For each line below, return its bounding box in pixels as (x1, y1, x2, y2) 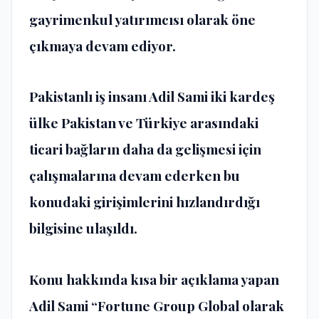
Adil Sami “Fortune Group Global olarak (29, 296, 284, 315)
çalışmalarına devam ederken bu (29, 166, 240, 185)
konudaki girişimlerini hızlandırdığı (29, 192, 260, 211)
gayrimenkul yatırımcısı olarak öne (29, 9, 256, 28)
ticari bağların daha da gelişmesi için (29, 140, 261, 159)
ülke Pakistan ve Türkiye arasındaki (29, 113, 258, 132)
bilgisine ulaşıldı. (29, 219, 137, 238)
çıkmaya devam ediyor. (29, 36, 176, 55)
